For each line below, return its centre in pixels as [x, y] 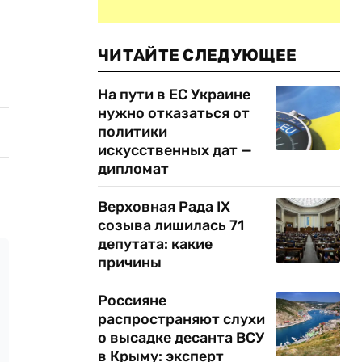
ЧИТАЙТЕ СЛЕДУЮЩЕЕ [198, 55]
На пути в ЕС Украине [174, 95]
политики [133, 132]
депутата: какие [155, 244]
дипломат [133, 169]
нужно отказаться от [174, 113]
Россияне [132, 301]
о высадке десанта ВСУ [181, 338]
